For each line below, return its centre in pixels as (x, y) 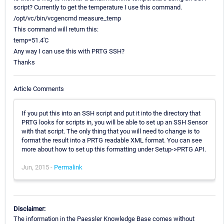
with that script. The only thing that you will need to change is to (110, 131)
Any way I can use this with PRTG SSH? (69, 51)
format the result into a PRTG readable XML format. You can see (112, 140)
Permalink (68, 167)
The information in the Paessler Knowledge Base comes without (104, 218)
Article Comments (39, 88)
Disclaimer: (29, 208)
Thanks (24, 62)
